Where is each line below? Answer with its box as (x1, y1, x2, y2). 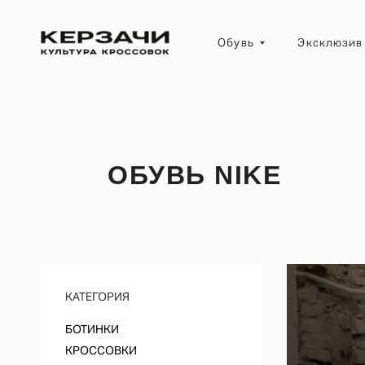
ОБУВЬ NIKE (108, 161, 281, 190)
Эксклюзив (266, 31, 324, 45)
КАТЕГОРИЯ (65, 289, 130, 304)
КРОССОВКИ (65, 343, 137, 358)
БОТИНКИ (65, 322, 119, 336)
